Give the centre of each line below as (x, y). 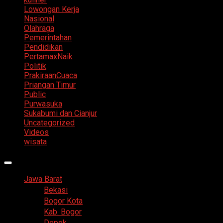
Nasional (39, 19)
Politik (35, 66)
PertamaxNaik (48, 57)
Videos (36, 132)
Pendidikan (43, 47)
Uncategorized (49, 123)
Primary (19, 167)
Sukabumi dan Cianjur (60, 113)
